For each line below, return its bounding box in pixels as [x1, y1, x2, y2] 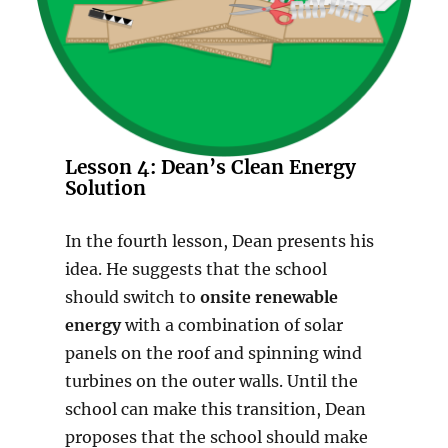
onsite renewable [199, 287, 338, 308]
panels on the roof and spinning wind [64, 343, 362, 364]
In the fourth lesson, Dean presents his [64, 231, 374, 252]
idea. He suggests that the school [64, 259, 327, 280]
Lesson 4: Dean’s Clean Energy [64, 155, 356, 180]
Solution [64, 176, 146, 201]
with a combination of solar [120, 315, 343, 336]
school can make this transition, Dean [64, 399, 366, 420]
